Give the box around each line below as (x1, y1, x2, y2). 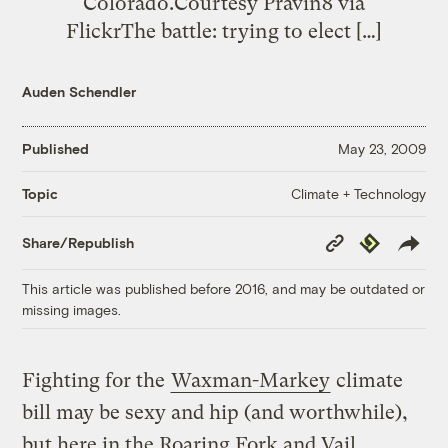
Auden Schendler (22, 82, 137, 100)
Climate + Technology (290, 184, 426, 202)
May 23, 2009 (337, 140, 426, 158)
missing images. (22, 300, 122, 318)
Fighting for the (22, 368, 171, 392)
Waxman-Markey (171, 368, 331, 392)
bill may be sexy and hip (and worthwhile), (22, 400, 409, 424)
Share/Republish (22, 234, 135, 252)
